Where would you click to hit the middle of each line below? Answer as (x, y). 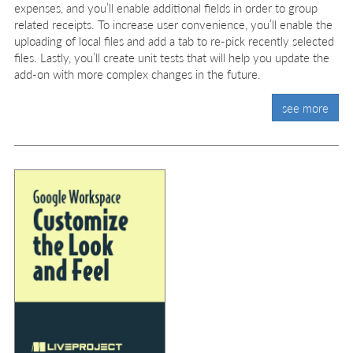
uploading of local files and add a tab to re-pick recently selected (174, 40)
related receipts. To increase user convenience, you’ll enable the (173, 24)
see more (305, 107)
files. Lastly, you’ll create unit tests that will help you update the (172, 57)
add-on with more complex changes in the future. (137, 73)
